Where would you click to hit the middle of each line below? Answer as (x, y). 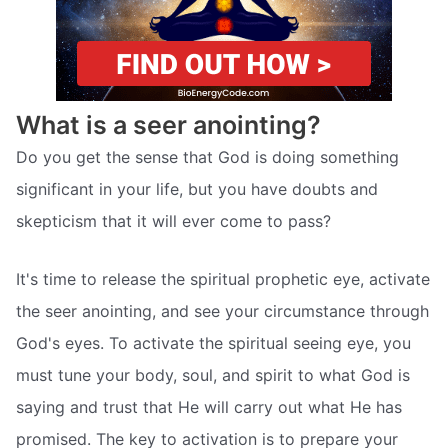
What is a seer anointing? (168, 125)
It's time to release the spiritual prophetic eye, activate (223, 279)
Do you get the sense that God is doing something (207, 157)
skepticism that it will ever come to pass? (173, 221)
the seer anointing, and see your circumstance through (222, 311)
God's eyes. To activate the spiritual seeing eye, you (213, 343)
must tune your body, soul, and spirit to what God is (213, 375)
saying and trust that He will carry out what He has (209, 407)
